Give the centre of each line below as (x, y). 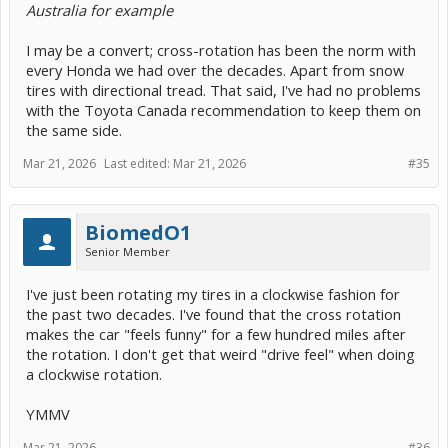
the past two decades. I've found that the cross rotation (213, 314)
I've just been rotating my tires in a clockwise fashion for (213, 294)
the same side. (74, 130)
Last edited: (138, 164)
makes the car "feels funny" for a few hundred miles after (216, 334)
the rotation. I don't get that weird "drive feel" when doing (220, 354)
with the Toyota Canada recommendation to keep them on (223, 110)
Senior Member (127, 252)
